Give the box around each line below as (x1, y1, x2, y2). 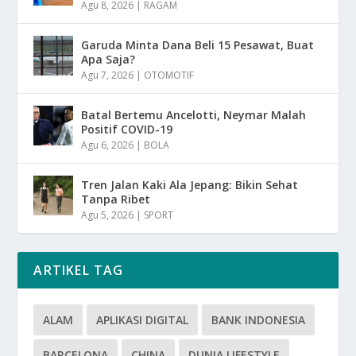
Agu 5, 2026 (81, 208, 134, 222)
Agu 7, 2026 (81, 68, 134, 83)
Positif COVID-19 (81, 122, 173, 137)
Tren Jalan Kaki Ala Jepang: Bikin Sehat (81, 177, 299, 193)
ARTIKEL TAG (33, 261, 124, 280)
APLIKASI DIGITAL (96, 312, 189, 328)
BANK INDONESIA (211, 312, 306, 328)
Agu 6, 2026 (81, 138, 134, 153)
